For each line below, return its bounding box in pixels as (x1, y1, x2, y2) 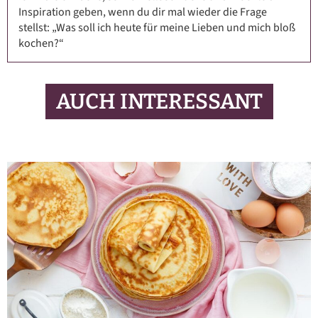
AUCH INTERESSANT (55, 89, 263, 115)
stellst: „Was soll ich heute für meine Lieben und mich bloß (18, 20, 295, 36)
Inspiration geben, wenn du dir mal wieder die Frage (18, 4, 267, 21)
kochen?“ (18, 35, 64, 52)
